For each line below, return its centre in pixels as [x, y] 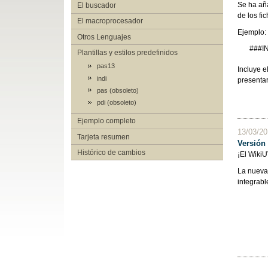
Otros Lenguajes [104, 37]
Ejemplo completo [106, 121]
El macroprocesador [110, 21]
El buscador [96, 6]
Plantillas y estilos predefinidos [127, 52]
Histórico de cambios [111, 152]
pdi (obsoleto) [116, 103]
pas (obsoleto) [118, 91]
